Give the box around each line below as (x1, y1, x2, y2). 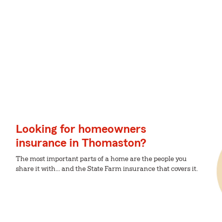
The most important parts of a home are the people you (16, 156, 187, 163)
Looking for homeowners (16, 123, 146, 135)
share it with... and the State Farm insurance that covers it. (16, 166, 198, 172)
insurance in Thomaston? (16, 137, 146, 149)
